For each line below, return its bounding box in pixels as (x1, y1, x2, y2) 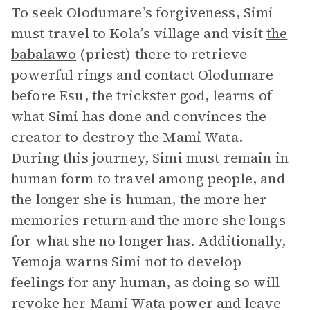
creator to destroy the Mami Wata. (11, 127, 243, 147)
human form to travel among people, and (11, 169, 285, 188)
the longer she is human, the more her (11, 190, 267, 209)
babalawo (11, 44, 77, 64)
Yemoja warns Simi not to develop (11, 252, 241, 271)
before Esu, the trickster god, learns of (11, 86, 272, 105)
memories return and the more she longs (11, 210, 286, 230)
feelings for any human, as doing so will (11, 273, 280, 292)
